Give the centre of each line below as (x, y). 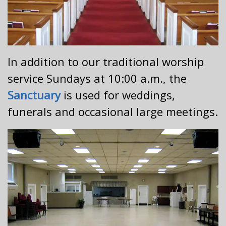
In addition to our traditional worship (106, 62)
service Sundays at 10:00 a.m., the (97, 78)
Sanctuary (34, 95)
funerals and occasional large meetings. (113, 111)
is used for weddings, (118, 95)
